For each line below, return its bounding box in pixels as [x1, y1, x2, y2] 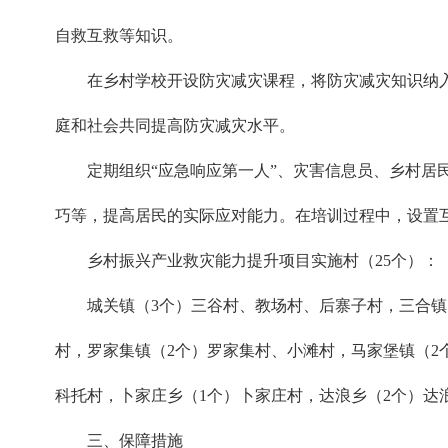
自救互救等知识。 [55, 27, 183, 44]
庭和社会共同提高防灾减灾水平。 [55, 117, 295, 134]
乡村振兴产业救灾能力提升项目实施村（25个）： [87, 252, 439, 269]
